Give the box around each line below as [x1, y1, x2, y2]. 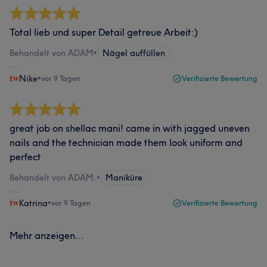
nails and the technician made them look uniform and [10, 136, 243, 148]
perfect [10, 151, 41, 163]
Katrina [19, 198, 48, 209]
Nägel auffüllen [103, 48, 165, 58]
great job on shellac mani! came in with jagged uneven [10, 122, 250, 134]
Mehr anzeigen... [10, 229, 84, 241]
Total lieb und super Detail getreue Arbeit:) [10, 26, 198, 38]
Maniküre [105, 172, 142, 183]
